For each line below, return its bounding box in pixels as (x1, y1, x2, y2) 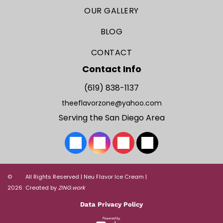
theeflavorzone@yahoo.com (61, 98, 162, 108)
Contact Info (82, 63, 141, 75)
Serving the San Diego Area (58, 112, 165, 123)
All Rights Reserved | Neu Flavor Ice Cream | (25, 173, 147, 181)
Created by (25, 184, 58, 192)
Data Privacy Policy (80, 201, 143, 208)
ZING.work (58, 184, 85, 192)
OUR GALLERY (84, 5, 139, 16)
